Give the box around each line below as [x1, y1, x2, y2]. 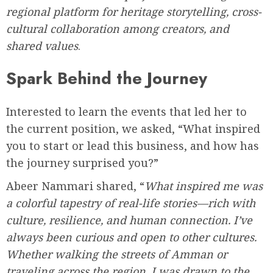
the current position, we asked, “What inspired [6, 121, 260, 136]
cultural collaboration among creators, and [6, 21, 229, 36]
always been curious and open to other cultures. [6, 229, 257, 244]
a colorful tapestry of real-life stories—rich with [6, 195, 255, 210]
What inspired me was [144, 178, 263, 193]
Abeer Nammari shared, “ [6, 178, 144, 193]
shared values [6, 38, 78, 53]
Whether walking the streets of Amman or [6, 246, 227, 261]
